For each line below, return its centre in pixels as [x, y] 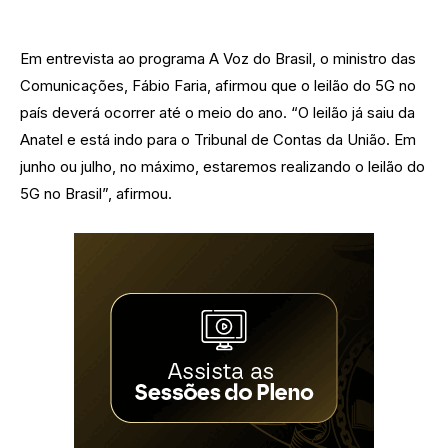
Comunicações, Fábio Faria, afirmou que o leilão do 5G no [218, 85]
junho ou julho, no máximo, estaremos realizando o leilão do [222, 166]
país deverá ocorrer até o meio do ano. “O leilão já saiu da [217, 112]
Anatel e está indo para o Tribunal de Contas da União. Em [218, 139]
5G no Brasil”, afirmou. [96, 193]
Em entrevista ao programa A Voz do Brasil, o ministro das [218, 58]
